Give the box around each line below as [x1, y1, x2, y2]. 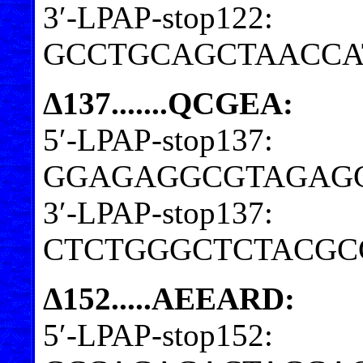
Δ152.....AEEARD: [43, 280, 295, 316]
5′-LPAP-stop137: [43, 122, 273, 157]
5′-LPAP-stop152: [43, 317, 273, 352]
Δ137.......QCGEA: [43, 85, 293, 121]
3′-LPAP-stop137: [43, 194, 273, 230]
